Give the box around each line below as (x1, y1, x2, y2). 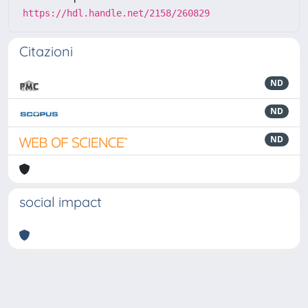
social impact (19, 193, 102, 210)
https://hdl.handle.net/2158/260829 (23, 8, 210, 19)
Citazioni (19, 43, 73, 60)
